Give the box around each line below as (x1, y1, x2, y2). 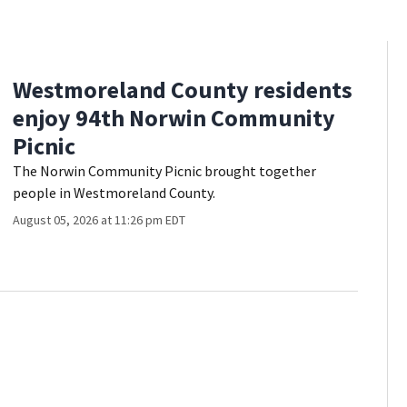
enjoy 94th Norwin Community (13, 103, 336, 133)
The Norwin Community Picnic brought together (13, 162, 317, 180)
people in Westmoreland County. (13, 184, 216, 202)
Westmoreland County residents (13, 74, 353, 104)
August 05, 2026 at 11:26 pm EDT (13, 212, 186, 228)
